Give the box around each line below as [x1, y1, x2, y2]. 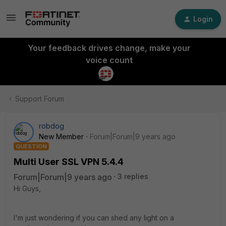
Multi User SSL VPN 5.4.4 [14, 156, 124, 167]
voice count [85, 55, 133, 65]
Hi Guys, [14, 184, 41, 193]
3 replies [118, 172, 148, 181]
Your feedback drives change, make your [27, 43, 191, 53]
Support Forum [15, 94, 64, 103]
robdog [39, 122, 64, 130]
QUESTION [16, 143, 47, 150]
